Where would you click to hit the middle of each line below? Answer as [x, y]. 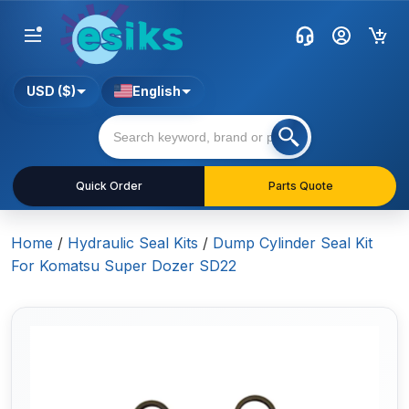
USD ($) [51, 91]
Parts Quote [300, 186]
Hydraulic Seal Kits [133, 243]
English [157, 91]
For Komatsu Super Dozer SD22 [124, 266]
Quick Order [109, 186]
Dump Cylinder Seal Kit [293, 243]
